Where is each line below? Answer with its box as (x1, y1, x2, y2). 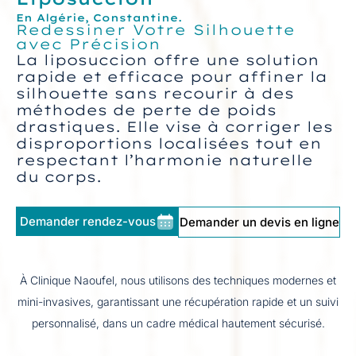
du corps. (16, 168, 102, 186)
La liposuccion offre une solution (16, 51, 319, 69)
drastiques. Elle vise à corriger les (16, 118, 333, 136)
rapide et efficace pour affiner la (16, 68, 327, 86)
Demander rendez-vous (19, 214, 156, 229)
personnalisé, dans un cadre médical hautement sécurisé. (31, 316, 325, 330)
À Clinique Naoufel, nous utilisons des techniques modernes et (20, 273, 336, 287)
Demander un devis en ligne (179, 215, 339, 230)
